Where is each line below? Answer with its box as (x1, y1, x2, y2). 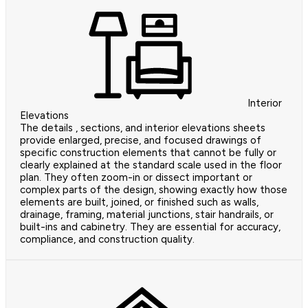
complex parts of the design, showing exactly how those (20, 184, 287, 197)
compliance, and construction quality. (20, 233, 195, 246)
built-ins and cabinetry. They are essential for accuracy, (20, 221, 280, 234)
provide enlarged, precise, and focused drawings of (20, 134, 261, 147)
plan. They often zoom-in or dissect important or (20, 171, 252, 184)
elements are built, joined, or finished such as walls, (20, 196, 258, 209)
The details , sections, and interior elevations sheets (20, 122, 265, 135)
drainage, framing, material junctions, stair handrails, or (20, 208, 274, 221)
